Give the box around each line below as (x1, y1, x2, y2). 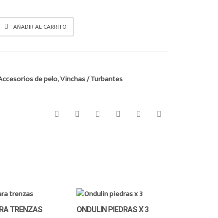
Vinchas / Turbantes (60, 73, 123, 85)
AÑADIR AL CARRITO (13, 21, 67, 32)
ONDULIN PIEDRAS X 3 (76, 205, 148, 214)
